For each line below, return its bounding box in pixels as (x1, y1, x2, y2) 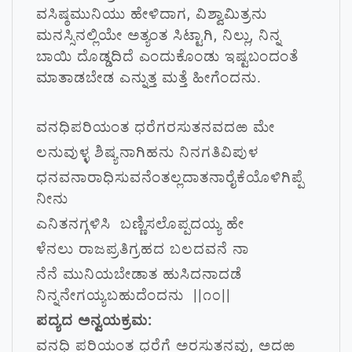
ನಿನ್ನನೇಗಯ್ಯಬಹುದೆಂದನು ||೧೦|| (36, 286, 231, 304)
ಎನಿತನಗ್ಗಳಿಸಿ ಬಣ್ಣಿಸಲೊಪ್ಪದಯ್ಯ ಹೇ (36, 214, 244, 233)
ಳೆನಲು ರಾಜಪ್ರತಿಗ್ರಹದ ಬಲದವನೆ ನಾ (36, 240, 249, 258)
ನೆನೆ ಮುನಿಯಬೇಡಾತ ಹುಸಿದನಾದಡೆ (36, 265, 242, 283)
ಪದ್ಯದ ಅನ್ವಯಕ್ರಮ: (36, 311, 152, 329)
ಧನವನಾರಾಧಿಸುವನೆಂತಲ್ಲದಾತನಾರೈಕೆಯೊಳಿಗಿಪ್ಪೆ (36, 168, 304, 186)
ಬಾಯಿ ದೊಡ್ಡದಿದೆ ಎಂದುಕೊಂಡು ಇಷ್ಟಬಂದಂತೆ (36, 47, 299, 65)
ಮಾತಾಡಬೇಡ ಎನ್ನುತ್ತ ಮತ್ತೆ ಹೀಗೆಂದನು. (36, 68, 262, 86)
